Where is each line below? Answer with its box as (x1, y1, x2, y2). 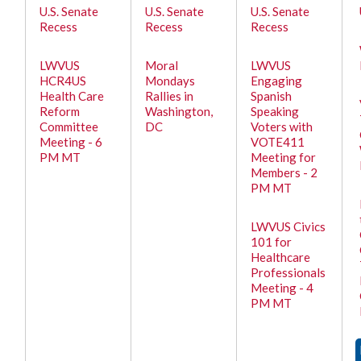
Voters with (251, 119, 313, 134)
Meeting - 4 (251, 280, 314, 295)
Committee (39, 119, 99, 134)
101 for (251, 234, 293, 249)
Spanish (251, 89, 293, 103)
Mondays (145, 73, 196, 88)
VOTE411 (251, 135, 305, 149)
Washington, (145, 104, 214, 118)
